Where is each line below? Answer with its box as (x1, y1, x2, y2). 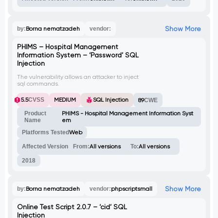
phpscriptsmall (110, 185, 152, 193)
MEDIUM (54, 96, 76, 104)
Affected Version (21, 143, 68, 150)
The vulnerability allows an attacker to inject (17, 73, 139, 81)
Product (24, 110, 46, 117)
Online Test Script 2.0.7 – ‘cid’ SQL (17, 203, 127, 211)
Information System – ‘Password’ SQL (17, 51, 139, 59)
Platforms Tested (21, 129, 69, 136)
